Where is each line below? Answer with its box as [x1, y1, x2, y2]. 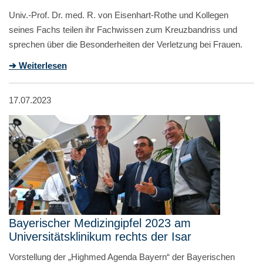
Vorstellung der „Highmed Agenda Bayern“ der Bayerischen [9, 251, 235, 262]
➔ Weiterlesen [9, 60, 67, 70]
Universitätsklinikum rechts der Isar [9, 230, 191, 243]
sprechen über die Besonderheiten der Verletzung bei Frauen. [9, 39, 242, 49]
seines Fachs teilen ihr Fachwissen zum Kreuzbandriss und [9, 24, 237, 35]
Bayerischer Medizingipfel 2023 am [9, 216, 191, 230]
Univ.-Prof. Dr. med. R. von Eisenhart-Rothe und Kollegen [9, 9, 228, 20]
